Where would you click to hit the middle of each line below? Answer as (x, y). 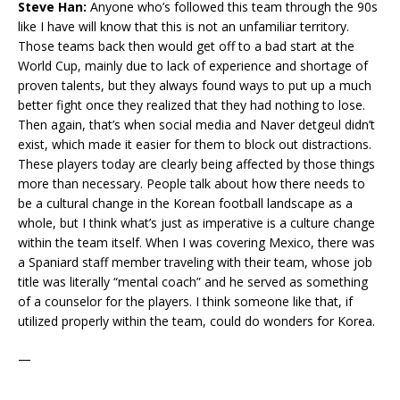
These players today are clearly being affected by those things (196, 164)
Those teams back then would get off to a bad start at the (186, 46)
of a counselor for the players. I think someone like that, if (185, 302)
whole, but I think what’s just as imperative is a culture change (196, 223)
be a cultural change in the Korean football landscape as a (185, 204)
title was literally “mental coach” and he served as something (193, 282)
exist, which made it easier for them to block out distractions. (195, 145)
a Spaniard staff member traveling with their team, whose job (195, 262)
